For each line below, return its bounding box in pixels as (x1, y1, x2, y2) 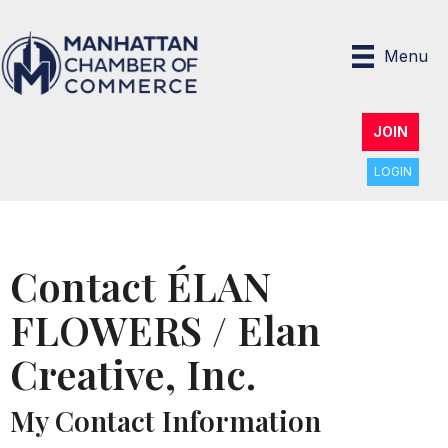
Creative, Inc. (10, 346, 256, 400)
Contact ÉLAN (10, 258, 271, 312)
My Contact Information (10, 401, 321, 439)
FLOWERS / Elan (10, 302, 321, 356)
